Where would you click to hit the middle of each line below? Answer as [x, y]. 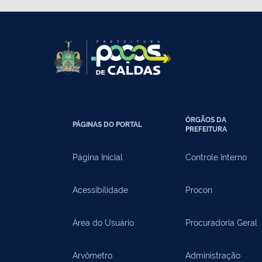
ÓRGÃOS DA [206, 119]
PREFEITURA [206, 129]
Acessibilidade [100, 189]
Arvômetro [92, 255]
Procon [199, 189]
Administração [213, 255]
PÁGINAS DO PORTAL [107, 124]
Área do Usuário [103, 222]
